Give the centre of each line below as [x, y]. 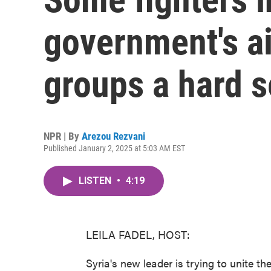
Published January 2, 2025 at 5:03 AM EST [114, 148]
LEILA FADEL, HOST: [138, 234]
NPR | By [63, 136]
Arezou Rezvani [113, 136]
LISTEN [96, 181]
